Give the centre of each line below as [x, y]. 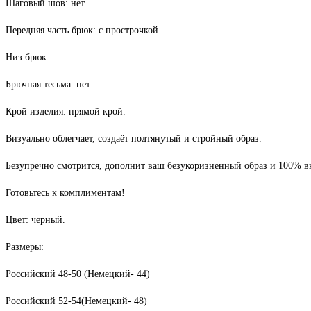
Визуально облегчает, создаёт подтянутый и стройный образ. [134, 139]
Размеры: [25, 247]
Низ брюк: [27, 58]
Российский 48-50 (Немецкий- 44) [78, 274]
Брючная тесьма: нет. [49, 85]
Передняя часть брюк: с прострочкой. [83, 31]
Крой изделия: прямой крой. [66, 112]
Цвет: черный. [35, 220]
